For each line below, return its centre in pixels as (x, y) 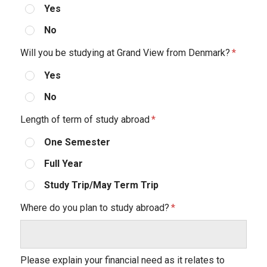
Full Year (63, 164)
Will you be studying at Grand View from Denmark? (125, 53)
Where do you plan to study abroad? (94, 208)
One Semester (77, 142)
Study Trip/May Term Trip (101, 185)
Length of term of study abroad (85, 120)
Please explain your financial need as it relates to (122, 260)
